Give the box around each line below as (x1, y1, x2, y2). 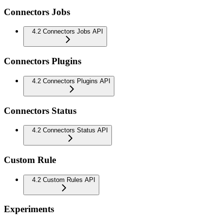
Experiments (4, 204, 54, 215)
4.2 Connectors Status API (32, 127, 108, 134)
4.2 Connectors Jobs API (32, 28, 103, 36)
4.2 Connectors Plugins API (32, 77, 110, 85)
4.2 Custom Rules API (32, 176, 95, 183)
